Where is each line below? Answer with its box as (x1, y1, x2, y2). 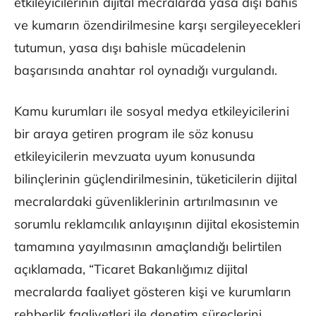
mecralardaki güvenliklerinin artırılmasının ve (14, 193, 278, 210)
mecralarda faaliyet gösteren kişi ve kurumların (14, 284, 291, 300)
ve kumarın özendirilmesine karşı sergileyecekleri (14, 17, 300, 34)
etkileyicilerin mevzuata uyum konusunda (14, 148, 255, 165)
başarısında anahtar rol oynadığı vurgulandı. (14, 62, 277, 79)
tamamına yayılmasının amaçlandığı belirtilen (14, 238, 282, 255)
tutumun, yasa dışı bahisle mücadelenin (14, 39, 246, 56)
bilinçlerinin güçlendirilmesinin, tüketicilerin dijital (14, 171, 297, 188)
